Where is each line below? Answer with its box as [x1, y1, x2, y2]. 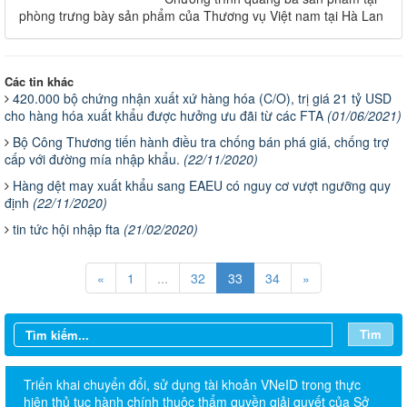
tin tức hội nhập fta [13, 219, 124, 238]
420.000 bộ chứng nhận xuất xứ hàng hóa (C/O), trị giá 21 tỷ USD [13, 88, 392, 107]
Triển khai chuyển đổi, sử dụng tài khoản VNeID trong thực [24, 374, 361, 393]
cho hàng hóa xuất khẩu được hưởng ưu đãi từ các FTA [5, 105, 327, 124]
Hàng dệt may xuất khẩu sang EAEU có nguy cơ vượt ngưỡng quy [13, 175, 391, 194]
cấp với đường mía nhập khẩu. [5, 149, 184, 168]
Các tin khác [5, 72, 74, 90]
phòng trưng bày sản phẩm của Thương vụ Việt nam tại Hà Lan [19, 5, 383, 25]
